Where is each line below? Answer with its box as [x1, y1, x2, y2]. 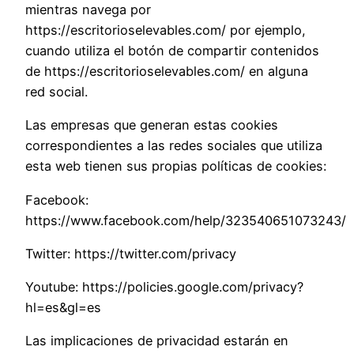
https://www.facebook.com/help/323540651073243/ [25, 212, 346, 228]
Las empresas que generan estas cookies [25, 117, 278, 134]
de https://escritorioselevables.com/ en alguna [25, 62, 308, 79]
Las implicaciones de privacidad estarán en [25, 333, 288, 349]
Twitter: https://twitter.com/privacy [25, 245, 236, 262]
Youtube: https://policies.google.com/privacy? [25, 279, 303, 296]
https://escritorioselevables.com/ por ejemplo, [25, 21, 306, 38]
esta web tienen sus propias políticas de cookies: [25, 158, 326, 175]
